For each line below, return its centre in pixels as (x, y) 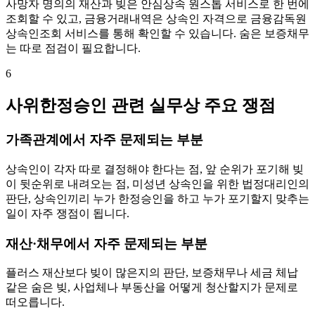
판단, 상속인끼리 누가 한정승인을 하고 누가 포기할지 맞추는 (157, 199)
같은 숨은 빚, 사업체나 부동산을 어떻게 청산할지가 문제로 (152, 288)
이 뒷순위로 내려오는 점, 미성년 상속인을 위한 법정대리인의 (157, 184)
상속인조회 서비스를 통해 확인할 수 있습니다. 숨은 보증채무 (157, 34)
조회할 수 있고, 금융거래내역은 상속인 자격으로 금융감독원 (156, 19)
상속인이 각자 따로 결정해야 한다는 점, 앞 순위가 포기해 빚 (155, 169)
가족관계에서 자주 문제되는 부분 (104, 140)
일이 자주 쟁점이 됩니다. (67, 213)
